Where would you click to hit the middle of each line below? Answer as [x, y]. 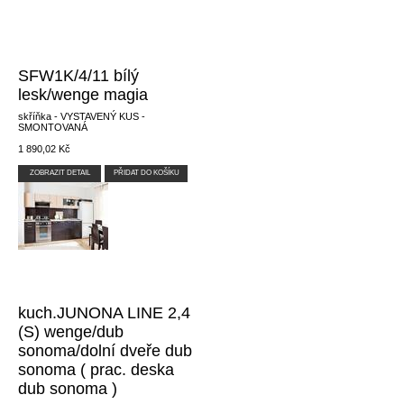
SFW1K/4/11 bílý [78, 76]
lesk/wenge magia [83, 95]
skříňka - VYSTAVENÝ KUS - [82, 116]
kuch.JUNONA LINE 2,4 [104, 313]
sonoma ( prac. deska [96, 370]
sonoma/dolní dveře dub [105, 351]
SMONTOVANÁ [53, 127]
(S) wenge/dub [71, 332]
